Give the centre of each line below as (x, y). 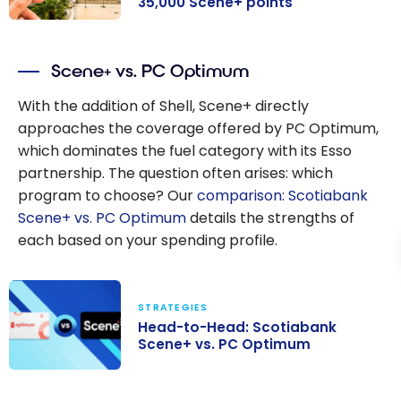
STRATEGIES (173, 308)
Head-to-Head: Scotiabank (238, 327)
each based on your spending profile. (148, 240)
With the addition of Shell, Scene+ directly (163, 106)
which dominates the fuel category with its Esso (185, 150)
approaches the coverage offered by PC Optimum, (198, 128)
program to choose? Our (107, 195)
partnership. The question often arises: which (175, 173)
